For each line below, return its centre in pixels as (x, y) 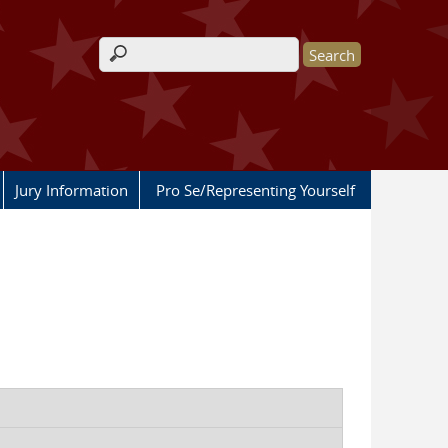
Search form (153, 65)
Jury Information (71, 190)
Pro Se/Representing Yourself (255, 190)
